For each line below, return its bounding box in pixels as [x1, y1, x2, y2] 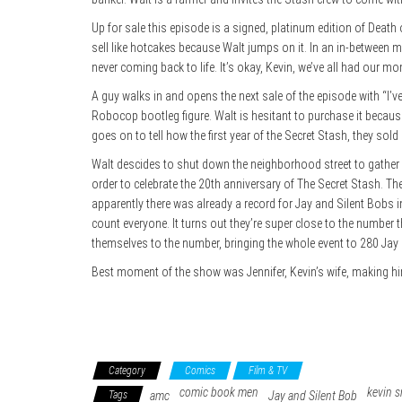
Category [109, 363, 145, 377]
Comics [185, 363, 215, 377]
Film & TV [249, 363, 287, 377]
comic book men [179, 384, 258, 399]
